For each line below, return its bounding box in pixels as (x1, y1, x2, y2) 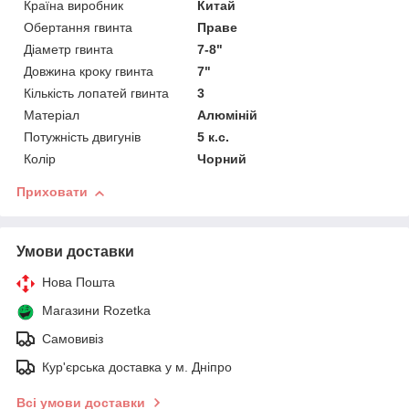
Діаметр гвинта (24, 42, 113, 58)
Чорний (197, 152, 247, 167)
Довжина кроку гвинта (24, 64, 153, 79)
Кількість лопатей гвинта (24, 86, 169, 101)
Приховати (16, 184, 88, 200)
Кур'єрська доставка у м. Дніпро (42, 360, 232, 375)
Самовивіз (42, 331, 103, 347)
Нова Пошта (42, 275, 115, 290)
